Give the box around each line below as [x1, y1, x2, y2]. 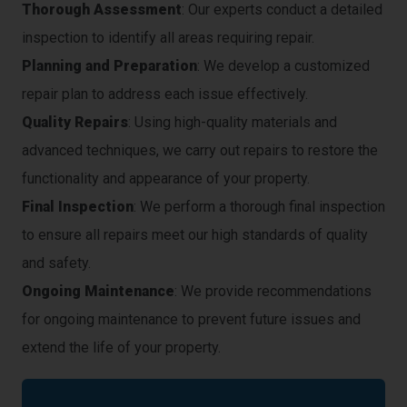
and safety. [22, 254, 91, 273]
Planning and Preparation [22, 57, 197, 75]
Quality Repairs [22, 114, 128, 132]
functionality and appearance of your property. [22, 170, 310, 188]
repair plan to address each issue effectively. [22, 85, 308, 104]
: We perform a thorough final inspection [134, 198, 385, 216]
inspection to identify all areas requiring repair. [22, 29, 314, 47]
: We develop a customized [197, 57, 370, 75]
